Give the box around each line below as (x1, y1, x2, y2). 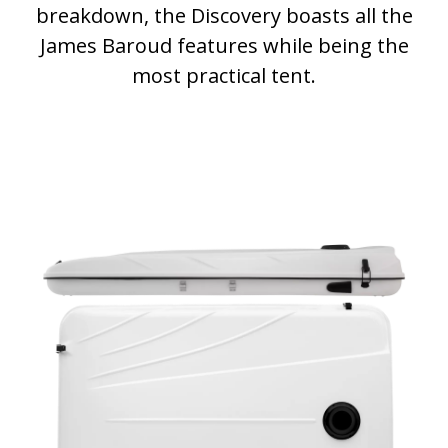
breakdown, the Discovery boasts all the (35, 2, 413, 30)
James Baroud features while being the (39, 32, 409, 60)
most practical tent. (132, 62, 316, 90)
